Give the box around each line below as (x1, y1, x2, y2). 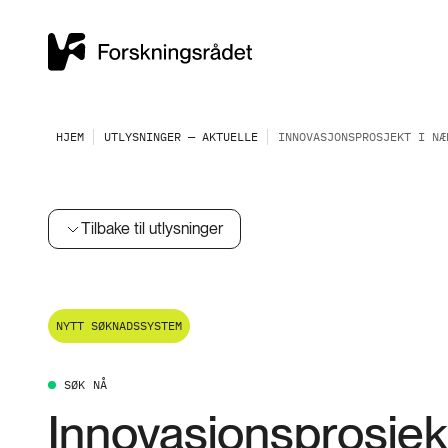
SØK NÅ (64, 377, 108, 392)
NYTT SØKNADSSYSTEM (56, 318, 182, 333)
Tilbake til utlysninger (81, 219, 224, 238)
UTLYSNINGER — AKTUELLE (104, 129, 258, 144)
